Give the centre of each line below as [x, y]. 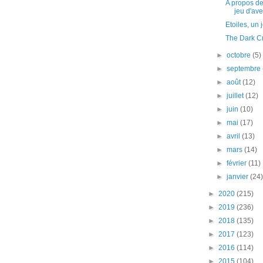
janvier [239, 177]
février [238, 163]
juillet [236, 96]
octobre [240, 55]
